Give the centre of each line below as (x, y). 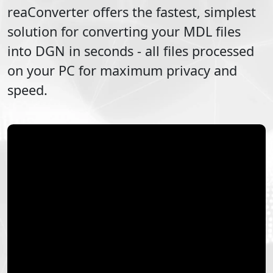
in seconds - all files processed (160, 51)
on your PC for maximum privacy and (122, 70)
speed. (27, 90)
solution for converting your (95, 31)
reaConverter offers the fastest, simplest (132, 12)
